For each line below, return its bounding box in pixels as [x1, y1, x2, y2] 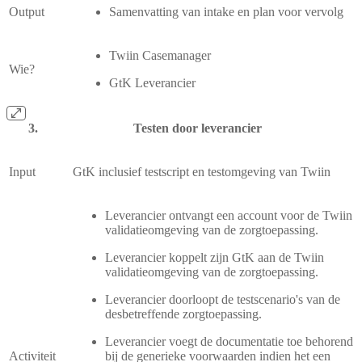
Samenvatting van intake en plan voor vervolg [109, 4, 343, 19]
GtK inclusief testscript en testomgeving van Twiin [73, 164, 330, 179]
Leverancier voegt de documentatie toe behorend [105, 334, 353, 348]
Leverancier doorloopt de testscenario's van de [105, 292, 340, 306]
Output [9, 4, 44, 19]
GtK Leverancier [109, 75, 196, 90]
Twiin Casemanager [109, 48, 211, 62]
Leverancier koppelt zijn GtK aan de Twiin [105, 250, 324, 264]
